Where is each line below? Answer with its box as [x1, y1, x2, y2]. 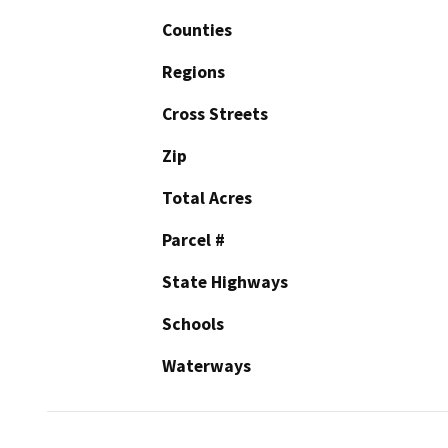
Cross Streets [162, 102, 268, 125]
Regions [162, 60, 225, 83]
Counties [162, 18, 232, 41]
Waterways [162, 354, 251, 377]
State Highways [162, 270, 288, 293]
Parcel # [162, 228, 225, 251]
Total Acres [162, 186, 252, 209]
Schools [162, 312, 224, 335]
